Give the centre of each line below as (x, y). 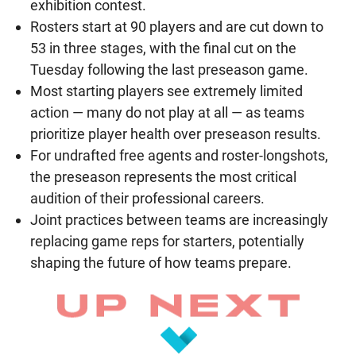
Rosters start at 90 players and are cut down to (177, 27)
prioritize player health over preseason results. (176, 134)
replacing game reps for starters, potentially (167, 242)
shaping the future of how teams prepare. (161, 263)
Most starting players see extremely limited (166, 91)
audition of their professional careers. (147, 199)
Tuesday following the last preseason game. (169, 70)
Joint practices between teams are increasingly (179, 220)
